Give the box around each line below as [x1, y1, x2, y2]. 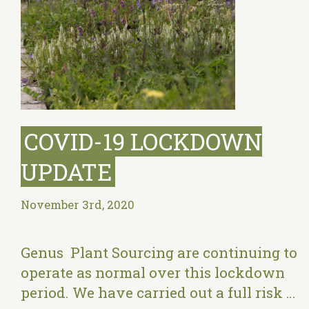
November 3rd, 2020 [21, 197, 134, 213]
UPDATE [21, 157, 112, 188]
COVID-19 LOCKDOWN [24, 126, 262, 157]
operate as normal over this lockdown [21, 263, 285, 283]
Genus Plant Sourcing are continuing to [21, 243, 297, 263]
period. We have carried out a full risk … [21, 283, 295, 303]
